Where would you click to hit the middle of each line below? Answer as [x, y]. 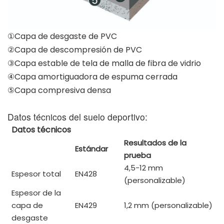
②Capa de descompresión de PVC [75, 50]
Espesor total [36, 174]
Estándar [91, 149]
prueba [137, 155]
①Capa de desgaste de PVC [62, 36]
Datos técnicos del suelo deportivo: [77, 117]
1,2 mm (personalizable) [168, 205]
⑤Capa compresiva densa [59, 90]
